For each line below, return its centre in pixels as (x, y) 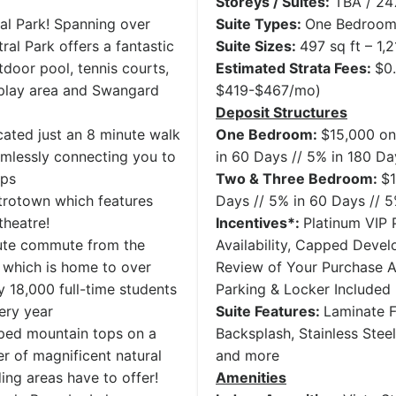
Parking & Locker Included (303, 289)
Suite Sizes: (258, 46)
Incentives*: (259, 223)
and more (247, 355)
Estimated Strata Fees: (295, 68)
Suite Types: (260, 24)
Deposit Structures (282, 112)
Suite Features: (270, 311)
